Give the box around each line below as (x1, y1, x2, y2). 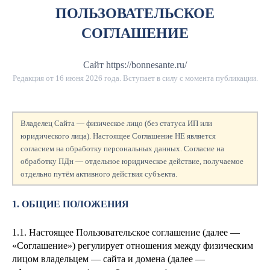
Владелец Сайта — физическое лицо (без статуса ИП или (20, 119, 212, 128)
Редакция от (12, 74, 55, 83)
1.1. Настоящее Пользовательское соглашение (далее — (12, 227, 240, 237)
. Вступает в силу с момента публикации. (119, 74, 258, 83)
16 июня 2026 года (55, 74, 119, 83)
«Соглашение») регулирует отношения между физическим (12, 240, 253, 251)
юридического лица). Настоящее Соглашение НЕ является (20, 131, 216, 140)
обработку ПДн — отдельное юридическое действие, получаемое (20, 157, 243, 166)
